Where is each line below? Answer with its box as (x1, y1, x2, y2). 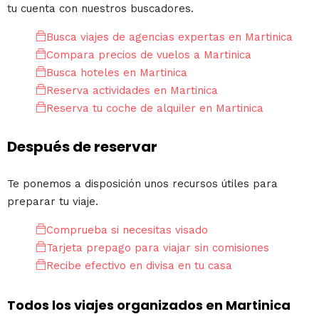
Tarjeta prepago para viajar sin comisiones (46, 241, 269, 255)
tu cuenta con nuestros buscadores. (7, 1, 194, 15)
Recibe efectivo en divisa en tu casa (46, 259, 232, 273)
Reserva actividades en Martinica (46, 83, 218, 97)
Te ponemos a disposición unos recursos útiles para (7, 177, 278, 191)
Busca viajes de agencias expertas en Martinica (46, 30, 293, 43)
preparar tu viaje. (7, 195, 98, 209)
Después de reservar (7, 136, 157, 157)
